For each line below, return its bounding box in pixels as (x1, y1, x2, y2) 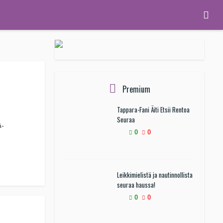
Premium (120, 83, 150, 95)
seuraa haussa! (117, 180, 155, 190)
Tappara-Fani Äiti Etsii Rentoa (117, 105, 190, 114)
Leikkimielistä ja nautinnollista (117, 170, 193, 180)
